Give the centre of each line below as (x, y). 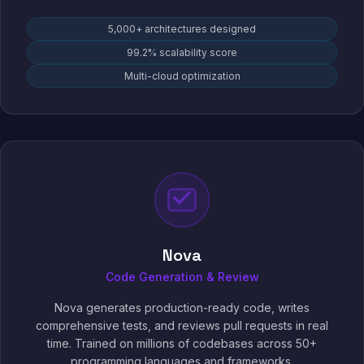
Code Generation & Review (182, 277)
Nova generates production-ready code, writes (182, 308)
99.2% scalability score (182, 52)
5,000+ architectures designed (182, 29)
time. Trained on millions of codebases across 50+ (182, 343)
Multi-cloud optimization (182, 76)
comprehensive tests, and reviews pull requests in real (182, 325)
